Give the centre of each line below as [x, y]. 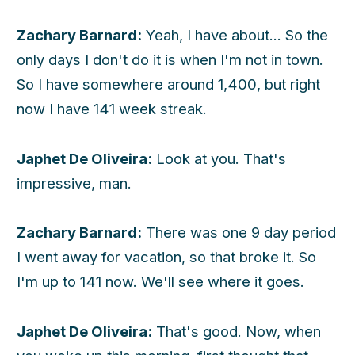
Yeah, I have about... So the [235, 35]
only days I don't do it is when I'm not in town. [170, 60]
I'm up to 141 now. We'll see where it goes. [160, 282]
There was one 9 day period [239, 233]
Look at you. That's [219, 158]
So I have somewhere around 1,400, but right [168, 84]
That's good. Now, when [237, 331]
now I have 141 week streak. [112, 109]
